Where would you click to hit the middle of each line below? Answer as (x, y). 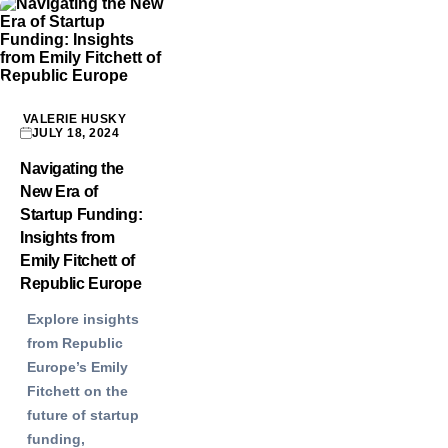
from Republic (75, 343)
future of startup (83, 415)
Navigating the (72, 169)
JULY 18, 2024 (76, 133)
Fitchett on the (77, 391)
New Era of (59, 192)
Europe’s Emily (77, 367)
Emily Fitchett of (77, 261)
